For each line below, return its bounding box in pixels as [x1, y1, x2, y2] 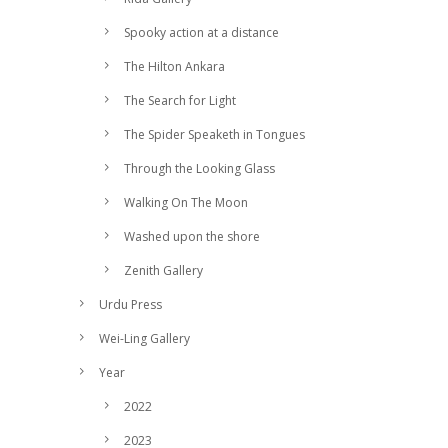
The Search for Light [124, 92, 236, 109]
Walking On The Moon [124, 194, 248, 211]
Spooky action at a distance [124, 24, 279, 41]
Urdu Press [99, 296, 162, 313]
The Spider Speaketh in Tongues [124, 126, 305, 143]
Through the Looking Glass [124, 160, 275, 177]
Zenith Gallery [124, 262, 203, 279]
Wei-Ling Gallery [99, 330, 190, 347]
